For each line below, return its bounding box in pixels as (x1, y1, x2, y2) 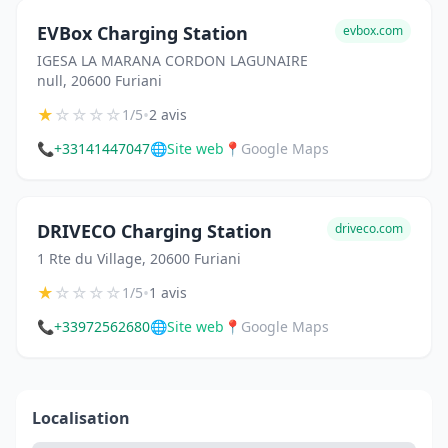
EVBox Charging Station (37, 21, 248, 46)
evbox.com (343, 22, 403, 40)
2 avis (149, 105, 187, 125)
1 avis (149, 283, 187, 303)
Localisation (32, 407, 130, 430)
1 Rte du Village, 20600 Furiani (37, 249, 241, 269)
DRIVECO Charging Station (37, 219, 272, 244)
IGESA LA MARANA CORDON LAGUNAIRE (37, 51, 308, 71)
